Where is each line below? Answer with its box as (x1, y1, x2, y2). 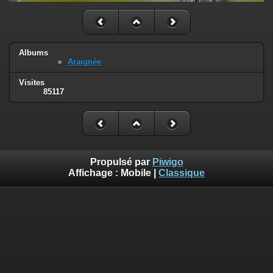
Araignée (68, 57, 101, 67)
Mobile (121, 167, 151, 178)
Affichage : (68, 167, 121, 178)
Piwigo (152, 156, 183, 167)
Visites (19, 78, 44, 88)
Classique (158, 167, 205, 178)
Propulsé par (90, 156, 152, 167)
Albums (19, 48, 48, 58)
